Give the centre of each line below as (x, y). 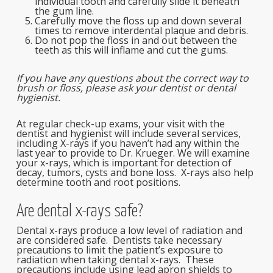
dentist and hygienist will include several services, (128, 133)
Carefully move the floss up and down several (138, 21)
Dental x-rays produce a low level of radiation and (129, 230)
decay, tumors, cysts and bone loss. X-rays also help (135, 172)
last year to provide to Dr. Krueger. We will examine (133, 153)
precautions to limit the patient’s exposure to (119, 250)
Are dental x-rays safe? (80, 212)
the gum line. (64, 11)
